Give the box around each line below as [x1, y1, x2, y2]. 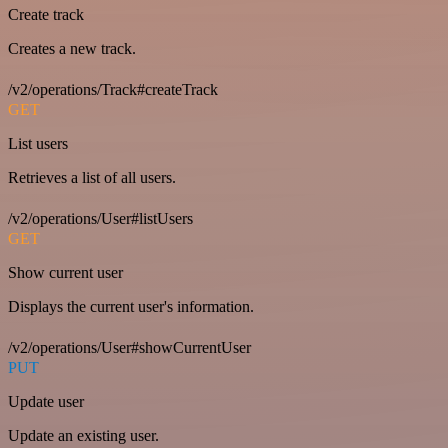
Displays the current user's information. [8, 298, 254, 315]
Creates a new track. [8, 40, 136, 57]
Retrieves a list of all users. [8, 169, 176, 186]
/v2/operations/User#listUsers [8, 210, 193, 227]
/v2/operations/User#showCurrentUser [8, 339, 251, 356]
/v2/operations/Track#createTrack [8, 81, 218, 98]
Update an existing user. [8, 427, 159, 444]
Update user [8, 393, 84, 410]
